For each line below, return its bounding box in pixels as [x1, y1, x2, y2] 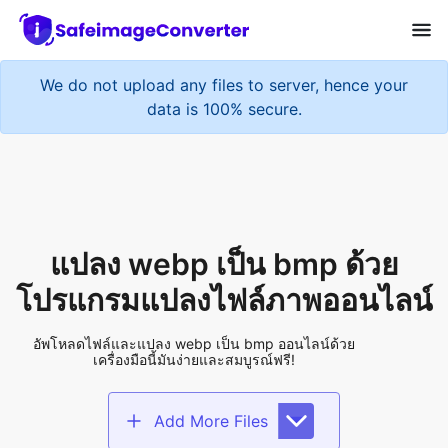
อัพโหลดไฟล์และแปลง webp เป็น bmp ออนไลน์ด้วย [33, 248, 356, 266]
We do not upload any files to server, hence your [40, 63, 408, 84]
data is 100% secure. [146, 87, 302, 108]
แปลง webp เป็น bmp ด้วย [49, 159, 399, 196]
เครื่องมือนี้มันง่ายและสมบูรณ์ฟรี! [93, 264, 296, 282]
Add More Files [154, 324, 268, 345]
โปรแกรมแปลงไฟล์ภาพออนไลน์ [15, 195, 433, 232]
